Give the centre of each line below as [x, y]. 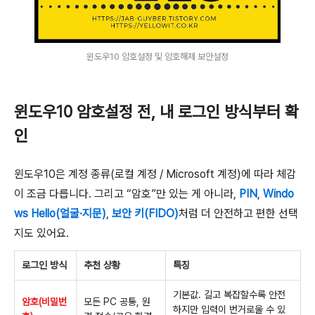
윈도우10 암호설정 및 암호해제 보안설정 [157, 56]
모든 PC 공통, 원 [117, 302]
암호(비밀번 [44, 302]
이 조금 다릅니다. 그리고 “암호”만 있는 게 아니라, [127, 194]
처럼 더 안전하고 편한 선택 [238, 214]
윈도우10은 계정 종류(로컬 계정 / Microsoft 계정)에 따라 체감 [155, 174]
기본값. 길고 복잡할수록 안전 [229, 295]
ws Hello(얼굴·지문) [60, 214]
